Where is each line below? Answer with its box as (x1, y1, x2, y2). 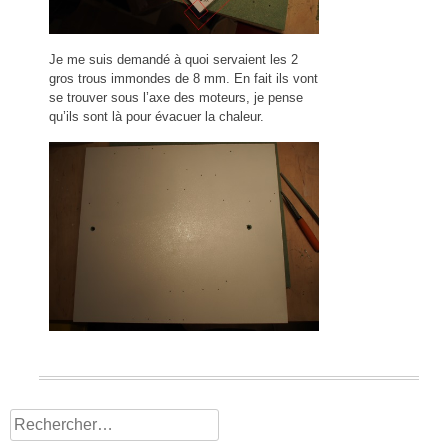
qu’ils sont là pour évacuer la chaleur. (49, 109, 264, 125)
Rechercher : (9, 410, 100, 428)
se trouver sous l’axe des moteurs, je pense (49, 90, 303, 106)
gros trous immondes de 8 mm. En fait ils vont (49, 71, 318, 87)
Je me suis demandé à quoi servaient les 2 (49, 52, 298, 68)
